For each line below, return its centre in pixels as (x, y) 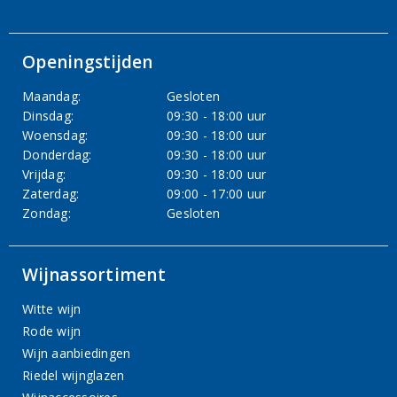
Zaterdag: (51, 194)
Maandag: (52, 96)
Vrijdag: (44, 174)
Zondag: (47, 213)
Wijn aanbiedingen (77, 353)
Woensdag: (55, 135)
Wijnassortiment (94, 275)
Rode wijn (52, 331)
